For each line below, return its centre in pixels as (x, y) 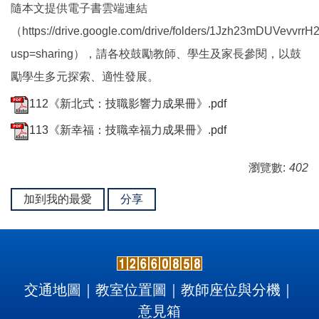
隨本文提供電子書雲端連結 (79, 8)
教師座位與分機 (231, 289)
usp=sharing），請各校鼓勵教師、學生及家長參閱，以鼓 (156, 53)
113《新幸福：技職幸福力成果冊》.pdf (128, 130)
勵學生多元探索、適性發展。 (85, 76)
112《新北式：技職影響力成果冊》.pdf (128, 104)
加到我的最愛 (58, 199)
